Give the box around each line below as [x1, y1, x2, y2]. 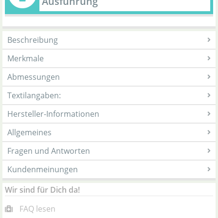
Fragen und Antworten [7, 145, 90, 156]
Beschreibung [7, 35, 58, 45]
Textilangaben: [7, 90, 61, 101]
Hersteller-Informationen [7, 109, 99, 119]
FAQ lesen [19, 203, 55, 214]
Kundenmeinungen [7, 164, 78, 175]
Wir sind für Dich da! [5, 184, 80, 195]
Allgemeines [7, 127, 52, 138]
